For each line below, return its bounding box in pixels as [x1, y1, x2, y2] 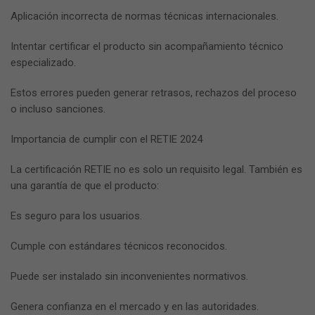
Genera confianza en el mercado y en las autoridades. [11, 300, 259, 314]
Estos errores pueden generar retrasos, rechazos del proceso [11, 86, 297, 100]
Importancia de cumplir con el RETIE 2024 [11, 133, 202, 146]
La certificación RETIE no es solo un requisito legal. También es [11, 163, 302, 176]
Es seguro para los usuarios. [11, 210, 142, 223]
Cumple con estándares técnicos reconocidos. [11, 240, 227, 253]
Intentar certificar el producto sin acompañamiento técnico [11, 40, 283, 53]
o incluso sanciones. [11, 103, 105, 116]
